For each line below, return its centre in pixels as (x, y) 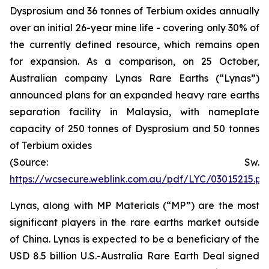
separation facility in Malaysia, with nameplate (134, 112)
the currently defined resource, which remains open (134, 44)
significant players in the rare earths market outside (134, 222)
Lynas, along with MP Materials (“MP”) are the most (134, 205)
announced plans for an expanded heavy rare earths (134, 95)
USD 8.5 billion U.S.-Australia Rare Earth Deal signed (134, 256)
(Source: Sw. (134, 162)
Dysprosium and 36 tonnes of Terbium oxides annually (134, 11)
